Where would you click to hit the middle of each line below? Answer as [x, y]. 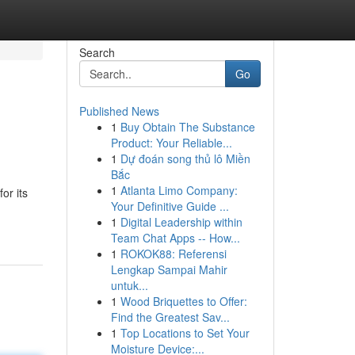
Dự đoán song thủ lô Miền [185, 158]
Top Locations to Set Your [185, 333]
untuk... [129, 285]
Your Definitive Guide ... [170, 206]
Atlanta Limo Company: [179, 190]
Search [97, 52]
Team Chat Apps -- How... [175, 238]
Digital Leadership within [181, 222]
